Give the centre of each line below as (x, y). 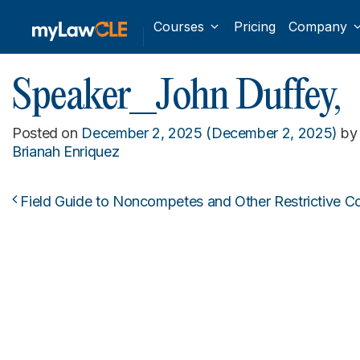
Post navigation (161, 216)
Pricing (254, 27)
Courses (179, 27)
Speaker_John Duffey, (176, 97)
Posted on (47, 133)
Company (317, 27)
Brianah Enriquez (66, 151)
